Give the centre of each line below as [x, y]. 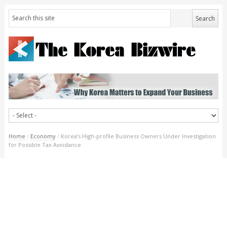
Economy [43, 136]
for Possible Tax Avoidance [45, 144]
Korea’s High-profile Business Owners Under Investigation [138, 136]
